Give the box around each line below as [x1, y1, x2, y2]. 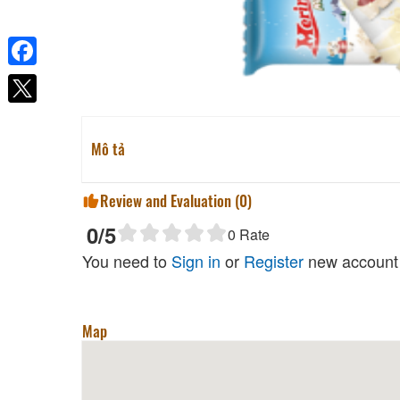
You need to [82, 248, 171, 272]
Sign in [171, 248, 221, 272]
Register [244, 248, 304, 272]
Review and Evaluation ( [100, 188, 239, 212]
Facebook [8, 70, 64, 88]
